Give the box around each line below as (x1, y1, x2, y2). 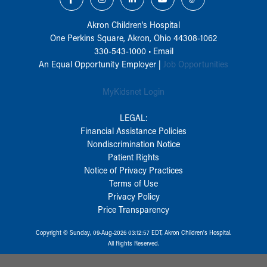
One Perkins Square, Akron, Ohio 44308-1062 (50, 31, 217, 44)
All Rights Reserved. (108, 238, 159, 247)
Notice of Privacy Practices (84, 163, 183, 176)
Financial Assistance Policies (80, 124, 187, 136)
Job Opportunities (163, 57, 228, 70)
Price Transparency (98, 203, 169, 215)
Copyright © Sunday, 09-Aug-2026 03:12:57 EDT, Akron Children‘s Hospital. (36, 228, 231, 237)
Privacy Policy (107, 190, 160, 202)
